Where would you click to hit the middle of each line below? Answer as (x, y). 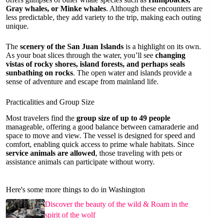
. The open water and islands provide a (132, 73)
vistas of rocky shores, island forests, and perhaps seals (95, 64)
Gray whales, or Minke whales (56, 9)
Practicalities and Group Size (50, 102)
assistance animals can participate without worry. (80, 162)
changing (170, 55)
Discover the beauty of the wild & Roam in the (117, 204)
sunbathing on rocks (39, 73)
